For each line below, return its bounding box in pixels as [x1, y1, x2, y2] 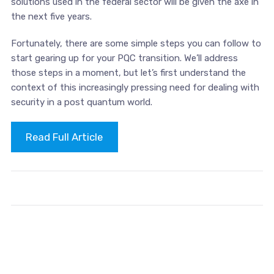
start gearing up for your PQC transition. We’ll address [10, 52, 238, 64]
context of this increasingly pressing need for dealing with [10, 81, 259, 93]
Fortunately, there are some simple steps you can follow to [10, 37, 261, 49]
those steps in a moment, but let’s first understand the [10, 67, 246, 78]
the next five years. [10, 10, 92, 22]
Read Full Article [26, 131, 103, 143]
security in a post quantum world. [10, 96, 152, 108]
